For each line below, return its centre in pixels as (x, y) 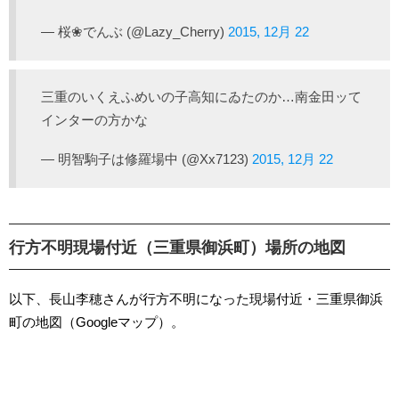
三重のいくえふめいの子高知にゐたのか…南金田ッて (201, 96)
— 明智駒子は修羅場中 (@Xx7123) (147, 159)
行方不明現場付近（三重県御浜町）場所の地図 (177, 247)
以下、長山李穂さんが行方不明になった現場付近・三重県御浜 (196, 298)
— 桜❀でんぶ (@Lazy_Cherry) (134, 31)
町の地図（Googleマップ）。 (97, 322)
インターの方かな (94, 119)
